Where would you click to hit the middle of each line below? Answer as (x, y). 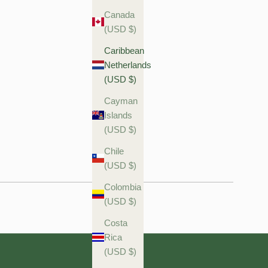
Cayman (121, 100)
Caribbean (124, 50)
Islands (118, 115)
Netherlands (127, 65)
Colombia (122, 187)
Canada (119, 14)
